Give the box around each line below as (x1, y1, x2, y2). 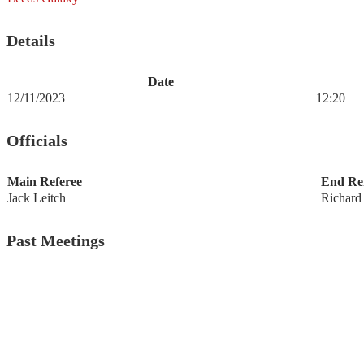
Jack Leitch (7, 191, 66, 206)
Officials (6, 131, 67, 149)
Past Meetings (6, 231, 105, 249)
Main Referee (7, 175, 82, 189)
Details (6, 31, 55, 50)
